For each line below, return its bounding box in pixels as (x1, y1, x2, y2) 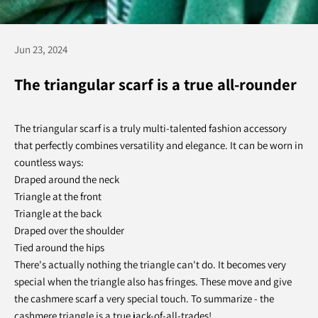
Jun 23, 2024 (14, 43, 67, 56)
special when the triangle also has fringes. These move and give (14, 275, 292, 288)
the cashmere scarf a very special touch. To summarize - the (14, 292, 274, 305)
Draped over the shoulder (14, 224, 124, 237)
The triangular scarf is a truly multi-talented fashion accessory (14, 121, 287, 135)
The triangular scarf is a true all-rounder (14, 74, 297, 94)
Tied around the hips (14, 241, 104, 254)
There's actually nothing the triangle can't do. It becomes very (14, 258, 286, 271)
